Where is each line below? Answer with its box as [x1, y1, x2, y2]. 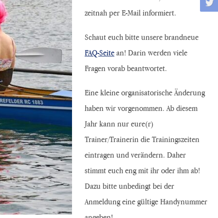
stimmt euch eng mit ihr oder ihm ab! [85, 165, 200, 175]
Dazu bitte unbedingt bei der [85, 181, 174, 191]
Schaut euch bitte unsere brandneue [85, 32, 199, 42]
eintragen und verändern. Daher [85, 149, 186, 160]
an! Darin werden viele [114, 47, 187, 57]
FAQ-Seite [85, 47, 114, 57]
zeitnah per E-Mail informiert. [85, 7, 176, 18]
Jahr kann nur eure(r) [85, 118, 154, 128]
